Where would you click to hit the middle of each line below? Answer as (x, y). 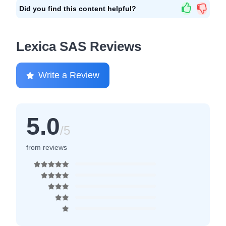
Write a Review (69, 75)
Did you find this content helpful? (78, 8)
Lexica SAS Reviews (79, 46)
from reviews (55, 147)
